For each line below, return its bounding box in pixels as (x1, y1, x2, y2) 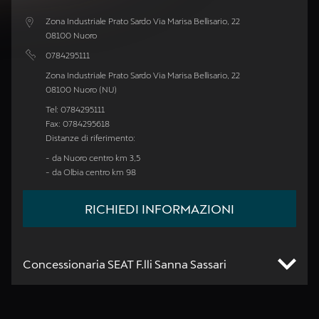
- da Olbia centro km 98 (46, 167, 136, 177)
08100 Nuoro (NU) (46, 84, 117, 95)
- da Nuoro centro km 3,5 (46, 152, 140, 163)
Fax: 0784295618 (46, 118, 112, 129)
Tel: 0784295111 (46, 104, 107, 115)
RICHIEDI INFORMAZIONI (85, 201, 234, 217)
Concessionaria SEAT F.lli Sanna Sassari (23, 257, 226, 271)
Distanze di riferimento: (46, 132, 135, 143)
